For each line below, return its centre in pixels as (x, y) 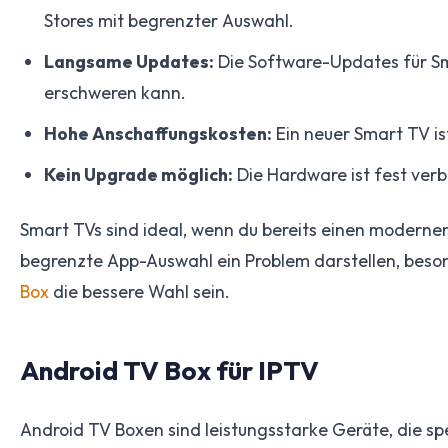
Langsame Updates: (129, 61)
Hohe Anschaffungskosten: (158, 133)
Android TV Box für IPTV (169, 370)
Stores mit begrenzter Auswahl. (169, 20)
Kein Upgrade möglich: (138, 174)
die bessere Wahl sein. (139, 291)
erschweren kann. (115, 92)
